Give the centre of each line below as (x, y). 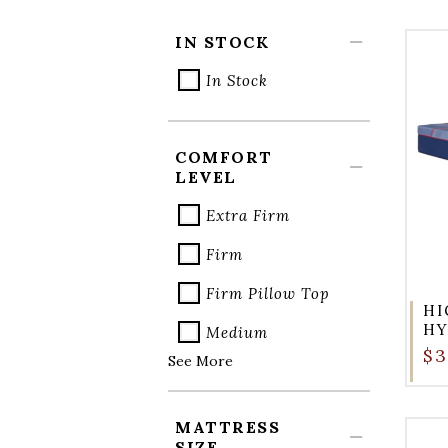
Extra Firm (248, 215)
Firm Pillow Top (268, 293)
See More (200, 360)
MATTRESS (227, 426)
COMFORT (224, 156)
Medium (237, 332)
